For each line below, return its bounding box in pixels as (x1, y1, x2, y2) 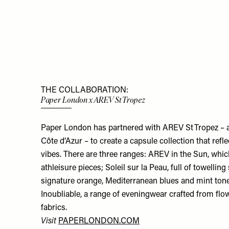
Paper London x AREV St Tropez (41, 95, 145, 105)
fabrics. (41, 203, 67, 212)
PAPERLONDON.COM (58, 217, 140, 225)
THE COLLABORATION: (41, 86, 128, 95)
